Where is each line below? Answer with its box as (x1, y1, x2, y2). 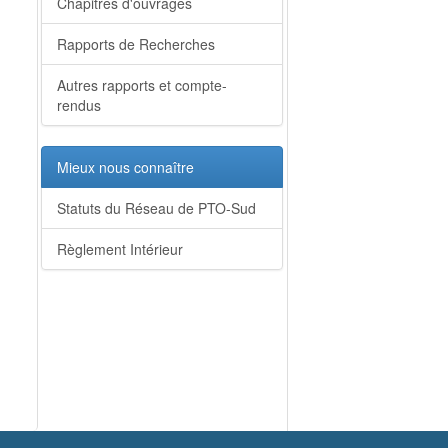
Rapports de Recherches (57, 34, 215, 54)
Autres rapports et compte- (57, 75, 227, 95)
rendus (57, 95, 101, 115)
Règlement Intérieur (57, 239, 183, 259)
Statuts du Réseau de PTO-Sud (57, 198, 256, 218)
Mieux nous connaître (57, 157, 194, 177)
